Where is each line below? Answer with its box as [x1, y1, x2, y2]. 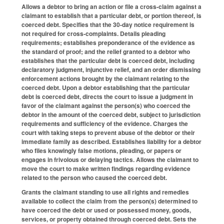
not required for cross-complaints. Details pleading [21, 29, 165, 38]
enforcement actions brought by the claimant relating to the [21, 74, 189, 83]
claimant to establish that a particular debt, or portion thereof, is [21, 11, 201, 20]
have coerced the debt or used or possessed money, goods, [21, 205, 191, 214]
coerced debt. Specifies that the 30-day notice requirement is [21, 20, 194, 29]
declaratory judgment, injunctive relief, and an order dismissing [21, 65, 200, 74]
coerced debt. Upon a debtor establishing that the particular [21, 83, 190, 92]
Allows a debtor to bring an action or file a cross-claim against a [21, 2, 201, 11]
